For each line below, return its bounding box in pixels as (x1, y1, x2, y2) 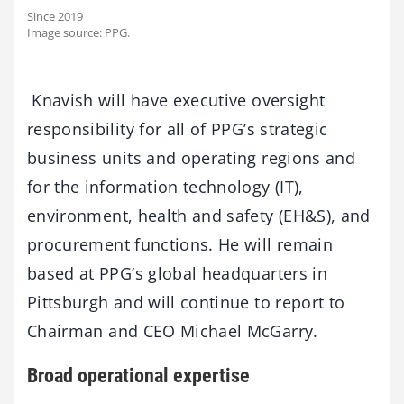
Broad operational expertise (27, 364, 250, 388)
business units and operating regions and (27, 147, 356, 170)
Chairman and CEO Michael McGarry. (27, 320, 318, 343)
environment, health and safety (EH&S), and (27, 205, 371, 227)
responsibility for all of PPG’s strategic (27, 118, 328, 141)
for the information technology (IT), (27, 176, 304, 198)
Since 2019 (27, 8, 83, 25)
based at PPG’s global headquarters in (27, 262, 327, 285)
